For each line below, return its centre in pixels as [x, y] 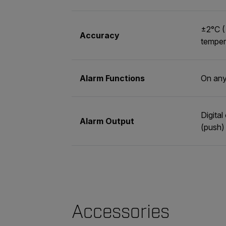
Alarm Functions [112, 78]
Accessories [121, 212]
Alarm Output [107, 121]
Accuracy [100, 35]
